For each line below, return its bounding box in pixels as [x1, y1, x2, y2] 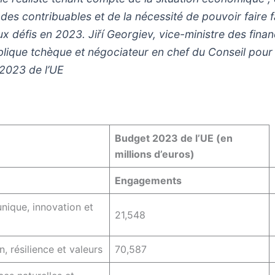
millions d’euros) [115, 147, 195, 160]
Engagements [115, 174, 182, 187]
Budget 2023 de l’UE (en [115, 131, 233, 144]
